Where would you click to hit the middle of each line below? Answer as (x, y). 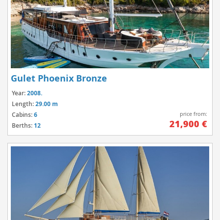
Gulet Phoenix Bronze (59, 79)
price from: (193, 114)
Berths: (23, 126)
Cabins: (23, 115)
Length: (24, 104)
